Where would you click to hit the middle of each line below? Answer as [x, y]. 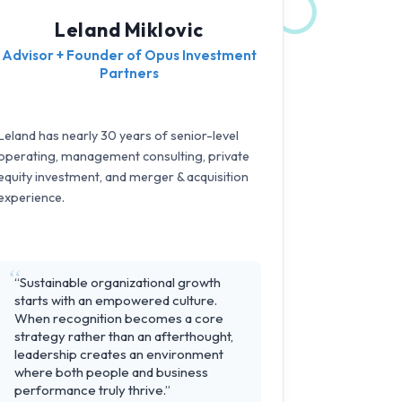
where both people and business [111, 372]
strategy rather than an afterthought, [124, 336]
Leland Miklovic [129, 30]
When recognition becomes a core [119, 319]
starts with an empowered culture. [116, 301]
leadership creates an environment [119, 354]
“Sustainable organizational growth [118, 283]
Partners [129, 74]
